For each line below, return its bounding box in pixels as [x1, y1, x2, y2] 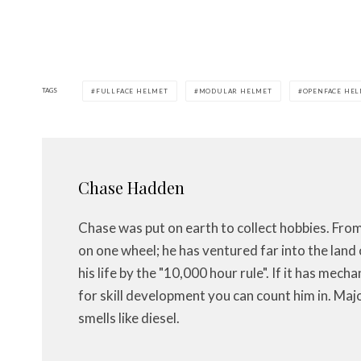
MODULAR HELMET [198, 86, 272, 95]
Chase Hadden [78, 176, 185, 198]
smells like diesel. [78, 309, 180, 326]
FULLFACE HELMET [95, 86, 168, 95]
